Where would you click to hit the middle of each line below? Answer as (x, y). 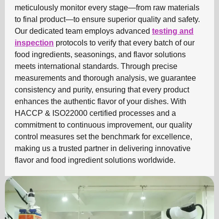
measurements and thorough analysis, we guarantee (105, 78)
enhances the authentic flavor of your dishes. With (100, 101)
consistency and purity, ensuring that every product (102, 89)
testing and (173, 31)
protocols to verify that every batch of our (124, 43)
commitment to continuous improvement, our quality (103, 125)
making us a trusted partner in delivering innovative (103, 148)
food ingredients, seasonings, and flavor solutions (100, 54)
